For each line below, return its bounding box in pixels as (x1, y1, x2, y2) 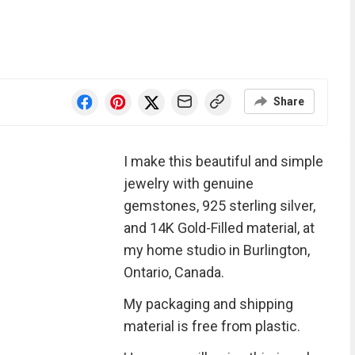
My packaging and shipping (123, 296, 293, 312)
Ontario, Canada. (123, 264, 224, 281)
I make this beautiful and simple (123, 153, 323, 170)
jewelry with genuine (123, 175, 254, 192)
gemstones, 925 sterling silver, (123, 197, 315, 214)
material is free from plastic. (123, 318, 300, 334)
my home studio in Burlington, (123, 242, 310, 258)
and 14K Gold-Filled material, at (123, 219, 315, 236)
